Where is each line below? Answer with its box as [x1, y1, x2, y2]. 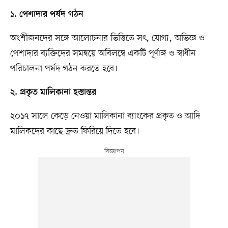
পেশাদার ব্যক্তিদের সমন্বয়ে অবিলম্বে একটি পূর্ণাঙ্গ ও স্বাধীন [10, 47, 196, 60]
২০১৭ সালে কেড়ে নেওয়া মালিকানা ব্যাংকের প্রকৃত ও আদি [10, 110, 201, 123]
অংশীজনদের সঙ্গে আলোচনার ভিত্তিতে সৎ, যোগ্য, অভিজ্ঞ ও [10, 32, 205, 45]
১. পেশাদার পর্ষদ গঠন [10, 10, 83, 20]
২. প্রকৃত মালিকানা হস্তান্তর [10, 88, 96, 98]
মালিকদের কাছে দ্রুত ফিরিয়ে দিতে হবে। [10, 125, 139, 138]
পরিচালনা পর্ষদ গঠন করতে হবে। [10, 63, 118, 75]
